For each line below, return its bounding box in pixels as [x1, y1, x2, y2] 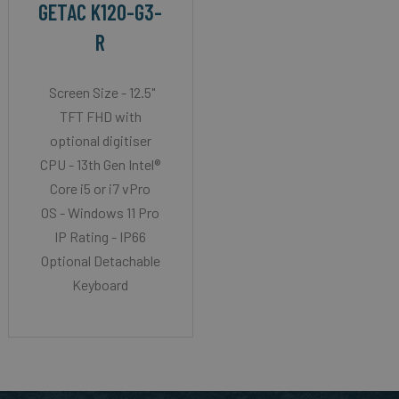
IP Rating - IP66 [54, 227, 147, 245]
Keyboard [72, 275, 129, 293]
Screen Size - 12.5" [45, 83, 155, 101]
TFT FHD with [59, 107, 142, 125]
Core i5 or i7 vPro [50, 179, 151, 197]
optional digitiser [49, 131, 151, 149]
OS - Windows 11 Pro [41, 203, 160, 221]
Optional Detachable [40, 251, 160, 269]
